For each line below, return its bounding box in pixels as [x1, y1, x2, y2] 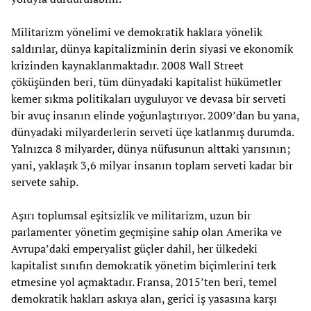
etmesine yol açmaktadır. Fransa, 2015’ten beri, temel [11, 274, 277, 289]
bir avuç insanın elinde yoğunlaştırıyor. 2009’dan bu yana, [11, 107, 299, 123]
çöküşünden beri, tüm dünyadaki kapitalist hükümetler [11, 74, 282, 90]
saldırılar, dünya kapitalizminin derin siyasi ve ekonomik [11, 40, 293, 56]
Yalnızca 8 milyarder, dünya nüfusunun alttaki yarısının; [11, 140, 290, 156]
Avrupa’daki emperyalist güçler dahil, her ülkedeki [11, 240, 258, 256]
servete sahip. [11, 174, 78, 190]
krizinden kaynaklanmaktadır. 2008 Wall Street [11, 57, 244, 73]
